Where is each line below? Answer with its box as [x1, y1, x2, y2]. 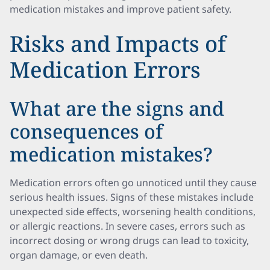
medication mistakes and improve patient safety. [10, 2, 231, 16]
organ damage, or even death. [10, 248, 148, 262]
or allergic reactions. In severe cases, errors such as [10, 219, 245, 233]
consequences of [10, 118, 163, 144]
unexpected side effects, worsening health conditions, [10, 205, 256, 218]
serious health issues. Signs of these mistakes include [10, 190, 254, 204]
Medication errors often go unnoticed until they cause [10, 176, 257, 189]
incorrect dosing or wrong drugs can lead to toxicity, [10, 234, 249, 247]
